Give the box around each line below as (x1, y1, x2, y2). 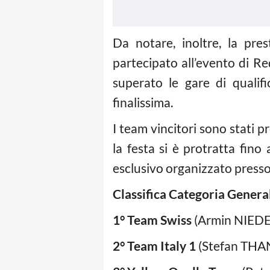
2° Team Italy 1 (113, 238, 196, 254)
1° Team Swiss (113, 212, 194, 228)
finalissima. (113, 95, 173, 110)
